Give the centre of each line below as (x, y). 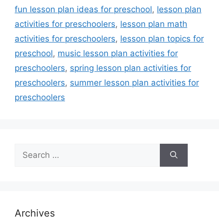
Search (28, 149)
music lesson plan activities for (118, 54)
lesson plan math (154, 24)
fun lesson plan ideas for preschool (83, 10)
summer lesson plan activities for (134, 83)
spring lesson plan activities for (131, 68)
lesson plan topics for (162, 39)
